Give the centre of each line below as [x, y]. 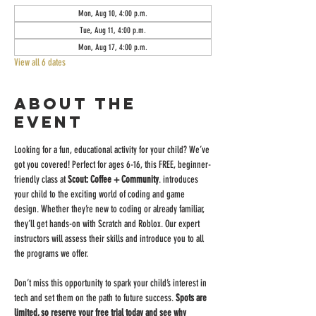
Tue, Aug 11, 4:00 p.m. [113, 30]
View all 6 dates [40, 62]
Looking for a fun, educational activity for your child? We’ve [113, 150]
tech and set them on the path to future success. [95, 298]
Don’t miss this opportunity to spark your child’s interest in [111, 283]
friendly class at [41, 179]
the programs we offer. [51, 253]
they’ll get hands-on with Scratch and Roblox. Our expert [108, 224]
